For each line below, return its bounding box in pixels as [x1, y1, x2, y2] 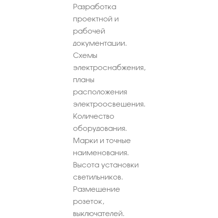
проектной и [73, 14, 119, 23]
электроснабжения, [73, 63, 145, 72]
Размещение [73, 184, 120, 193]
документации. [73, 38, 127, 47]
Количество [73, 111, 114, 120]
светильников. [73, 172, 123, 181]
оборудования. [73, 124, 127, 132]
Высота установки [73, 160, 139, 169]
